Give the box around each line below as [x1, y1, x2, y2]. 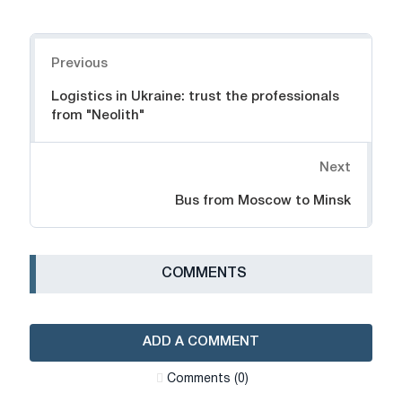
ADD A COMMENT [143, 336, 259, 349]
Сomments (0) [166, 373, 249, 386]
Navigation [31, 36, 102, 49]
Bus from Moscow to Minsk [175, 194, 351, 207]
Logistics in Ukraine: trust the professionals [51, 90, 339, 103]
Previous [51, 57, 108, 70]
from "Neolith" [51, 109, 144, 122]
